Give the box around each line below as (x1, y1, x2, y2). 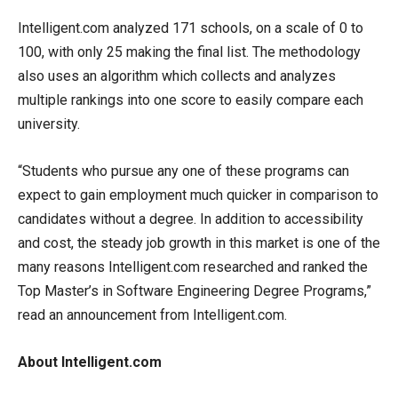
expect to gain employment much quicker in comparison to (18, 186, 378, 203)
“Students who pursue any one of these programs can (18, 162, 349, 179)
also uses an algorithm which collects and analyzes (18, 67, 336, 84)
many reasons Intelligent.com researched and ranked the (18, 258, 368, 275)
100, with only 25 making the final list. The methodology (18, 43, 361, 60)
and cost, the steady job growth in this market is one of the (18, 234, 380, 251)
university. (18, 115, 80, 132)
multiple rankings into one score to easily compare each (18, 91, 363, 108)
